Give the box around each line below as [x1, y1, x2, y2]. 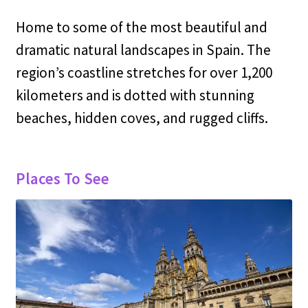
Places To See [15, 168, 109, 188]
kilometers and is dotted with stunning [15, 85, 254, 104]
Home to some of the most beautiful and [15, 17, 267, 36]
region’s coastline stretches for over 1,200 [15, 63, 272, 82]
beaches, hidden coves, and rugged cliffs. [15, 108, 268, 127]
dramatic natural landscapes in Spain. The [15, 40, 271, 59]
